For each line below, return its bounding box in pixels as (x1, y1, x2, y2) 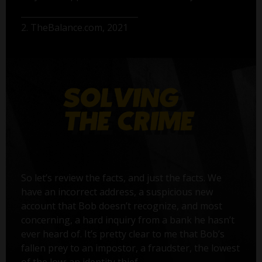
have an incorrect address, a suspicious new (20, 185, 213, 198)
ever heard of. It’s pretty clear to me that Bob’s (20, 227, 225, 240)
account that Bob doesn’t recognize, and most (20, 199, 222, 212)
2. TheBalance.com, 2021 (20, 20, 128, 34)
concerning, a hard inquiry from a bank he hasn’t (20, 213, 235, 226)
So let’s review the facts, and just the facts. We (20, 171, 222, 184)
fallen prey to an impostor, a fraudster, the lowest (20, 241, 240, 254)
